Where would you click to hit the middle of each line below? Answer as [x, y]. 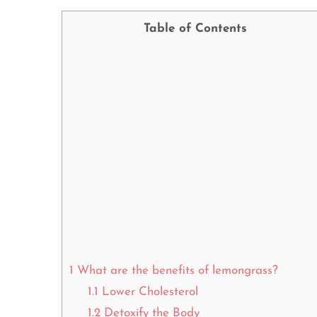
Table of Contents [195, 29]
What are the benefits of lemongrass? [176, 271]
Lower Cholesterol [148, 292]
